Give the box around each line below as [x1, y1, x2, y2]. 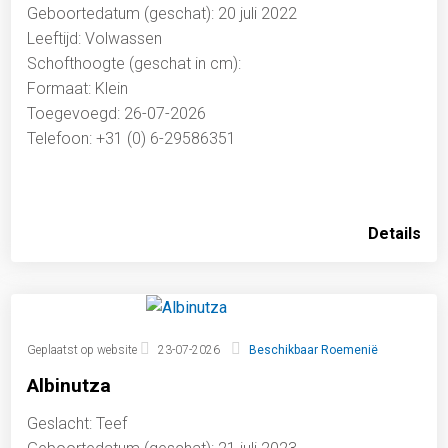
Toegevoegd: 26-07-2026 [27, 104, 207, 124]
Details [367, 224, 421, 244]
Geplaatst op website [27, 343, 141, 358]
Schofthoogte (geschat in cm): [27, 54, 242, 74]
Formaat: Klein [27, 79, 129, 99]
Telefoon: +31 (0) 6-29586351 [27, 129, 237, 149]
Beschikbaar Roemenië [248, 343, 378, 358]
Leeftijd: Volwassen [27, 29, 163, 49]
